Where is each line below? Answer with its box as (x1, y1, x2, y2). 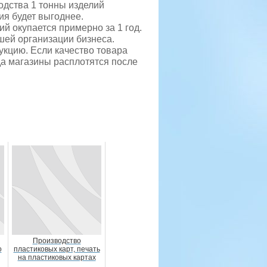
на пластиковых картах (17, 253, 96, 262)
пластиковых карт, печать (13, 245, 100, 253)
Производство (32, 237, 81, 245)
